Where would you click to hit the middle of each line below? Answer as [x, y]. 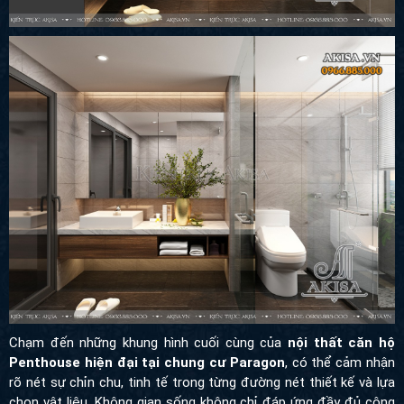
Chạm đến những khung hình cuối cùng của [149, 343]
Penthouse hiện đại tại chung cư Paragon [147, 363]
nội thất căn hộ [342, 343]
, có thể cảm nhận [340, 363]
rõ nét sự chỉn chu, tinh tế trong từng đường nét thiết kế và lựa [202, 383]
